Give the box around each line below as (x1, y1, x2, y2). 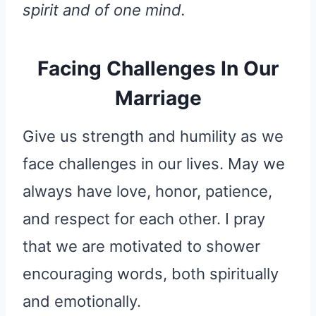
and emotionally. (23, 292, 141, 311)
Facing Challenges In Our (37, 56, 279, 81)
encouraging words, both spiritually (23, 265, 279, 284)
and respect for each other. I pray (23, 209, 265, 229)
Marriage (114, 86, 202, 111)
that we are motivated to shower (23, 237, 260, 256)
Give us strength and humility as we (23, 127, 284, 146)
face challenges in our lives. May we (23, 154, 285, 174)
